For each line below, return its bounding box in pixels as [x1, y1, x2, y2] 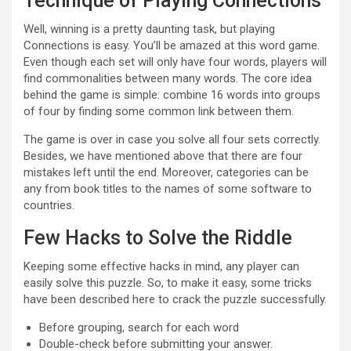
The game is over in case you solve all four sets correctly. [24, 132, 320, 147]
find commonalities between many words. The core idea [24, 71, 312, 85]
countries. [24, 198, 74, 212]
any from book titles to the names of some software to [24, 182, 312, 196]
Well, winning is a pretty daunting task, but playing [24, 22, 275, 36]
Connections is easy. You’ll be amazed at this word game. [24, 38, 320, 52]
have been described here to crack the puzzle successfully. [24, 292, 327, 306]
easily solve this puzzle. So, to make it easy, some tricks [24, 276, 312, 290]
